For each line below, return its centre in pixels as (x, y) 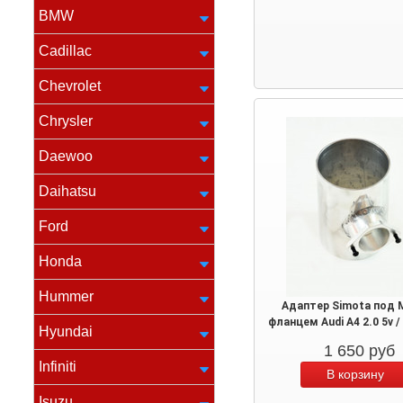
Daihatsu (67, 191)
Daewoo (66, 156)
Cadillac (65, 51)
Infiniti (58, 367)
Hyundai (66, 331)
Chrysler (66, 121)
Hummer (66, 296)
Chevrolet (70, 86)
